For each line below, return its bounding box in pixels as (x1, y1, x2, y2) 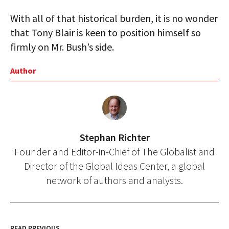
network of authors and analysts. (46, 174, 183, 187)
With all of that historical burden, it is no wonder (10, 12, 218, 25)
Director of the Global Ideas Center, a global (24, 159, 205, 172)
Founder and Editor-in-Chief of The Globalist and (14, 145, 215, 158)
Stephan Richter (79, 131, 150, 144)
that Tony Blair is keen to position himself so (10, 26, 201, 39)
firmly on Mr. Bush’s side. (10, 40, 114, 53)
